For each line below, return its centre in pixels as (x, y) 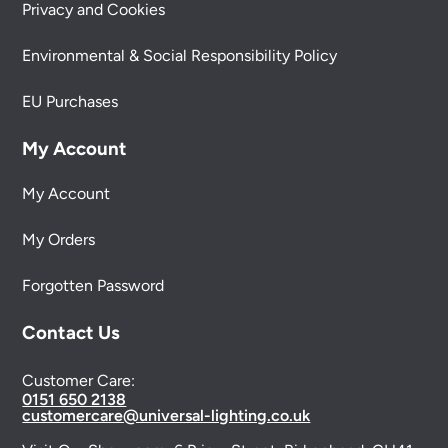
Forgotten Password (93, 285)
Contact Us (71, 332)
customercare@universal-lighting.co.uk (166, 415)
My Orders (59, 239)
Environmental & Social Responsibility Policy (180, 55)
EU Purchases (70, 101)
